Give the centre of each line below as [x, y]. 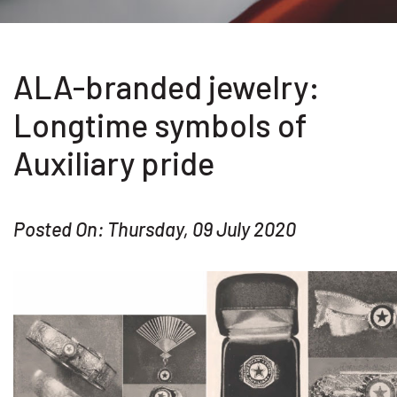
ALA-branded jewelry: [167, 86]
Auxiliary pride [114, 163]
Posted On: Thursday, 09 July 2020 [155, 229]
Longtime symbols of [160, 125]
